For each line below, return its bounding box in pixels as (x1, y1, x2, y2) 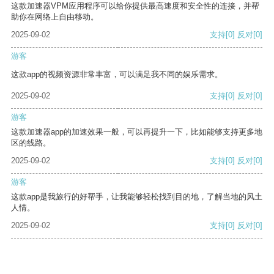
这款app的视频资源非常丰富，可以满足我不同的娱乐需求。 (11, 70, 223, 80)
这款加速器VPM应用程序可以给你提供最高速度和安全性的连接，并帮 (11, 1, 259, 11)
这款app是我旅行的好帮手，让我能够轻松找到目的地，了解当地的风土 (11, 192, 262, 202)
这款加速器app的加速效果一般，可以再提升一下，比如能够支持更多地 (11, 127, 262, 137)
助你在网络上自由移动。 (11, 12, 98, 22)
